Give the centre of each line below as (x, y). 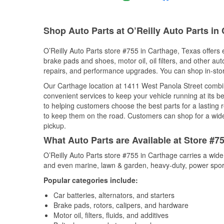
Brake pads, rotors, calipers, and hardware (121, 205)
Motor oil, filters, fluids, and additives (111, 215)
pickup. (55, 125)
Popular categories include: (91, 180)
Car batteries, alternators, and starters (114, 195)
